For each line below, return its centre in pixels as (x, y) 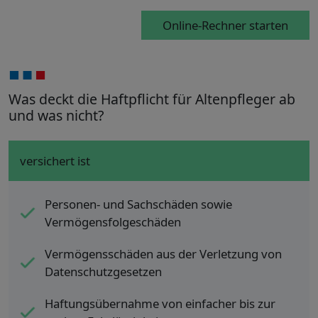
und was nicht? (56, 116)
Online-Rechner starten (225, 26)
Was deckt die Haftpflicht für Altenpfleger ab (152, 99)
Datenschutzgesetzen (103, 272)
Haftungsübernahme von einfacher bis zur (160, 304)
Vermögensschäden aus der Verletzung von (163, 254)
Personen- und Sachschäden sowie (138, 204)
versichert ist (55, 161)
